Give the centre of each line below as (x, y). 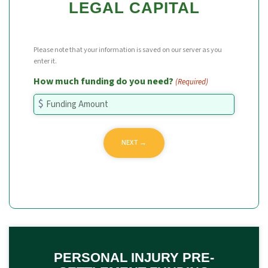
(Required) (192, 82)
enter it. (45, 61)
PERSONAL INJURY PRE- (134, 258)
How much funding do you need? (103, 81)
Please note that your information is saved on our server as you (128, 50)
